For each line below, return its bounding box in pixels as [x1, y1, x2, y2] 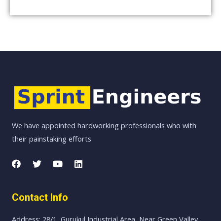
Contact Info [12, 191, 68, 204]
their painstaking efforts [12, 134, 91, 144]
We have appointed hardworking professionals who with [12, 120, 196, 131]
